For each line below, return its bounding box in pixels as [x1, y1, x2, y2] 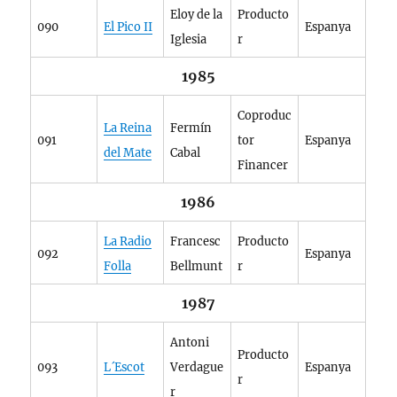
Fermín [170, 121, 213, 136]
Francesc [170, 234, 222, 249]
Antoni [170, 335, 210, 350]
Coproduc [237, 108, 292, 123]
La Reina [104, 121, 152, 136]
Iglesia [170, 32, 207, 47]
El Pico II [104, 19, 153, 35]
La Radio [104, 234, 152, 249]
